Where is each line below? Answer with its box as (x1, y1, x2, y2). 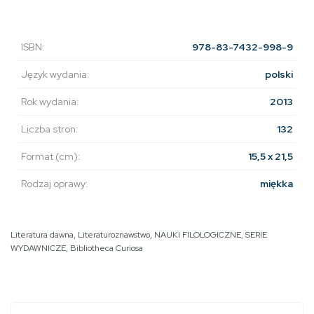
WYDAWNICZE (11, 243, 66, 254)
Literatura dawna (11, 229, 74, 241)
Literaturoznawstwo (78, 229, 150, 241)
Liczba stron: (21, 123, 78, 136)
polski (265, 68, 293, 81)
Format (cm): (21, 150, 81, 163)
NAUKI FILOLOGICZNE (154, 229, 241, 241)
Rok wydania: (21, 95, 79, 109)
